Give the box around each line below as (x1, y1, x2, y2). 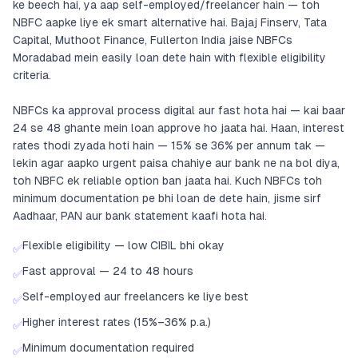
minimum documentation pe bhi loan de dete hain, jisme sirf (13, 192, 321, 205)
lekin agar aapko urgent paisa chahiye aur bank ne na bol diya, (13, 157, 340, 169)
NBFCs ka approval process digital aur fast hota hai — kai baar (13, 104, 345, 117)
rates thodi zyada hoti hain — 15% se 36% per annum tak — (13, 139, 325, 152)
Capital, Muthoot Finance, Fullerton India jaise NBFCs (13, 34, 292, 46)
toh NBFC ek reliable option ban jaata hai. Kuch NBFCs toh (13, 174, 322, 187)
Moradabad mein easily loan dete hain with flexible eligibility (13, 51, 326, 64)
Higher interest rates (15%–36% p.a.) (22, 316, 211, 328)
